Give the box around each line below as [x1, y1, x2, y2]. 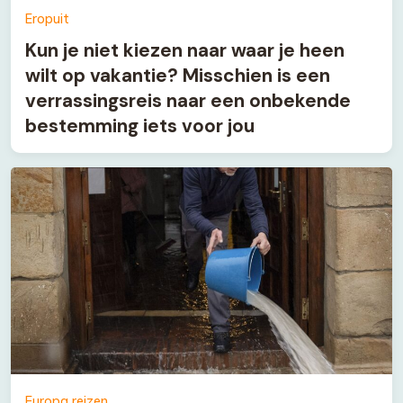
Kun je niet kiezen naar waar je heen [25, 37, 345, 62]
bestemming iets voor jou [25, 112, 255, 138]
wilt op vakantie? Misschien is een [25, 62, 330, 87]
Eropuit [25, 10, 69, 27]
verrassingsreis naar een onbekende [25, 87, 351, 112]
